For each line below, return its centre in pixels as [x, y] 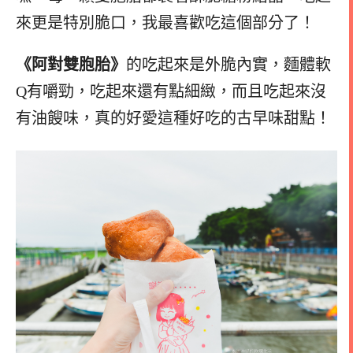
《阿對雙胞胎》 [71, 64]
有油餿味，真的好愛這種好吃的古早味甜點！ [173, 118]
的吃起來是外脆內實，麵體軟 [229, 64]
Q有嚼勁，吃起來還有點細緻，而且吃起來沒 [171, 91]
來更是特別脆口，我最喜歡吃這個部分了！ [165, 23]
